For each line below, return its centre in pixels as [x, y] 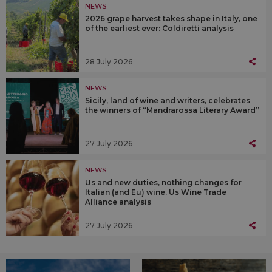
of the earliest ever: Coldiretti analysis [159, 29]
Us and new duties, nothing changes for [163, 183]
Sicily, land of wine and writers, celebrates [168, 101]
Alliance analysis [118, 202]
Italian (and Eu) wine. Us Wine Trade [156, 192]
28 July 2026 [109, 61]
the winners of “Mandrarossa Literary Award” [172, 110]
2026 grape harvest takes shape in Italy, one [171, 19]
